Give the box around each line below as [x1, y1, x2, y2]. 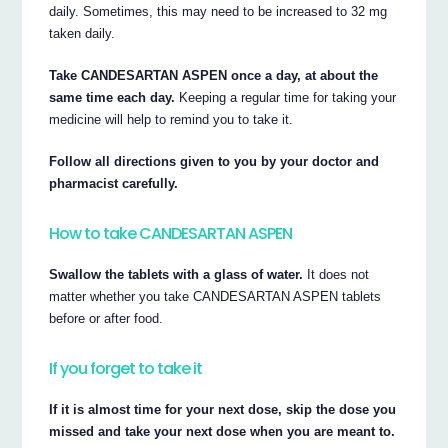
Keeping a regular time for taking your [175, 90, 397, 106]
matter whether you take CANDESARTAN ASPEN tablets [49, 289, 382, 305]
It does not [303, 267, 370, 283]
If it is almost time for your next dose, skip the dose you [49, 402, 397, 418]
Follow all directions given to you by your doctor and [49, 154, 380, 170]
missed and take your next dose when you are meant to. [49, 424, 396, 440]
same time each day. [49, 90, 176, 106]
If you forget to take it [49, 356, 203, 380]
